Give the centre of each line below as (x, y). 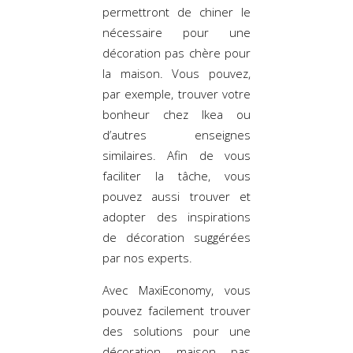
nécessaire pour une (176, 32)
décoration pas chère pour (176, 52)
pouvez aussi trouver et (176, 196)
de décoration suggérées (176, 237)
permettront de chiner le (176, 11)
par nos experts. (147, 257)
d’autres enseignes (176, 134)
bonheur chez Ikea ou (176, 114)
